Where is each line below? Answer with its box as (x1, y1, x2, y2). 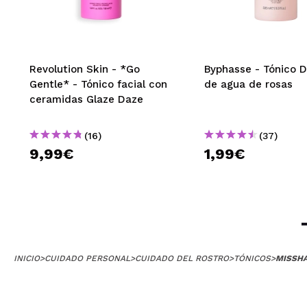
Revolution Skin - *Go (29, 63, 140, 76)
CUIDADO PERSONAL (45, 254, 130, 264)
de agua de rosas (204, 78, 293, 91)
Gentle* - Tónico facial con (29, 78, 167, 91)
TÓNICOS (234, 254, 271, 264)
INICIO (14, 254, 40, 264)
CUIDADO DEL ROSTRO (135, 254, 229, 264)
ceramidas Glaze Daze (29, 93, 143, 106)
